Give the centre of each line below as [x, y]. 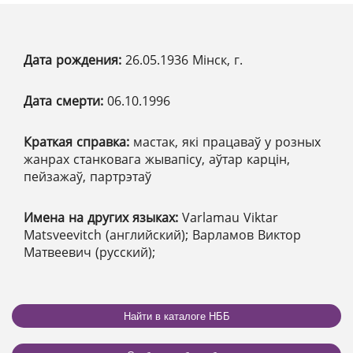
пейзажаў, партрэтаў [87, 177]
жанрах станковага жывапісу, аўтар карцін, [157, 160]
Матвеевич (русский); [89, 253]
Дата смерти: [65, 101]
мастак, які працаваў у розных [227, 142]
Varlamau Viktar [230, 218]
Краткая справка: [78, 142]
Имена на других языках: [103, 218]
